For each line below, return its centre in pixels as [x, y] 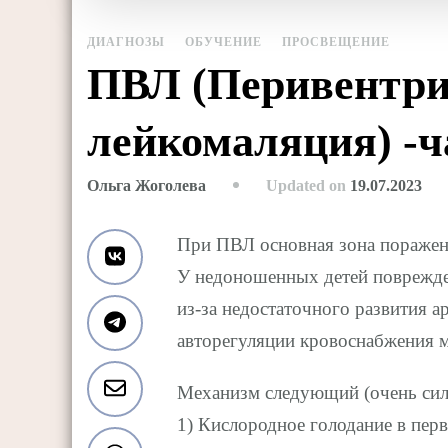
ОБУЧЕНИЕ [223, 41]
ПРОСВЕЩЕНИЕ [336, 41]
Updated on [308, 185]
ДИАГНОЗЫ [126, 41]
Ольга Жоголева [146, 186]
